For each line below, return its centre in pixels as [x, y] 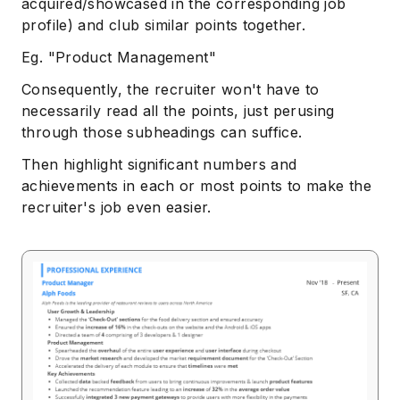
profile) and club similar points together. [164, 25]
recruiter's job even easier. [117, 208]
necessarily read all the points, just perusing [178, 111]
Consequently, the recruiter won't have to [171, 90]
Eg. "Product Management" [119, 58]
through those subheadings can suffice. [162, 133]
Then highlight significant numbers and [159, 165]
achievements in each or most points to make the [197, 186]
